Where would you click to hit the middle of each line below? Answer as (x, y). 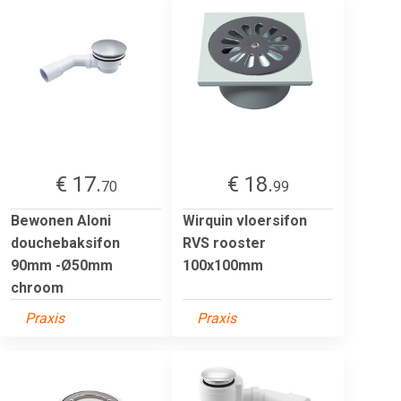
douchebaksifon (65, 243)
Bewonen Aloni (61, 220)
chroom (37, 287)
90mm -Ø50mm (62, 265)
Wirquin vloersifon (245, 220)
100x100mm (223, 265)
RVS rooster (224, 243)
